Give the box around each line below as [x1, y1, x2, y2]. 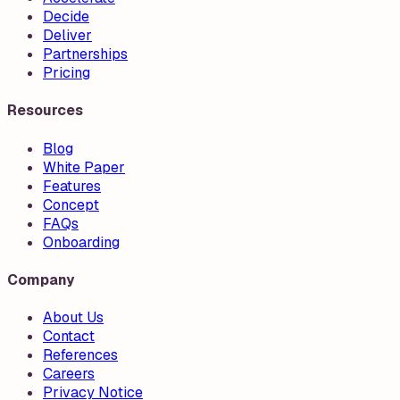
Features [43, 176, 101, 196]
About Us [43, 308, 104, 328]
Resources [7, 101, 83, 121]
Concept [43, 195, 99, 214]
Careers [43, 364, 95, 384]
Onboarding [43, 232, 120, 252]
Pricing [43, 62, 90, 82]
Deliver [43, 25, 92, 45]
